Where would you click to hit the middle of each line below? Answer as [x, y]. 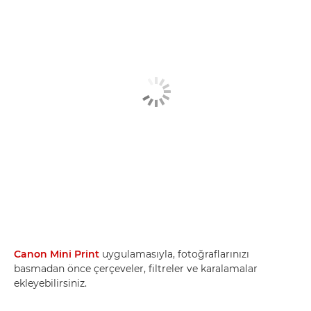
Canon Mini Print [57, 254]
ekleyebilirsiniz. [50, 283]
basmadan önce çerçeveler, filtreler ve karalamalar [136, 268]
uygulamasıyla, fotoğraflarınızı [174, 254]
